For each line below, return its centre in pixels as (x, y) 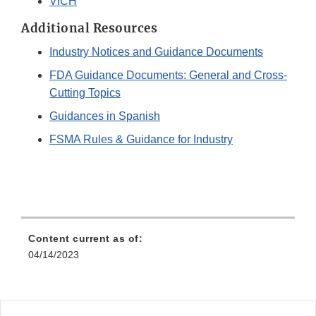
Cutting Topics (85, 93)
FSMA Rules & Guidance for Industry (141, 140)
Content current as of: (85, 239)
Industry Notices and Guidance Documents (156, 52)
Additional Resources (89, 29)
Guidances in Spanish (105, 116)
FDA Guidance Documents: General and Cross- (168, 75)
